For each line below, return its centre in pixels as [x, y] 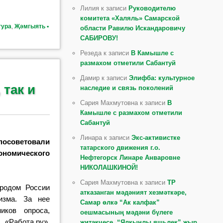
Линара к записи [106, 137]
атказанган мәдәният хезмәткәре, [134, 192]
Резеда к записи [106, 53]
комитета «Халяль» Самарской [130, 18]
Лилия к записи [105, 8]
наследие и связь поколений [127, 88]
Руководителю [152, 8]
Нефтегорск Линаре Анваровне [130, 157]
